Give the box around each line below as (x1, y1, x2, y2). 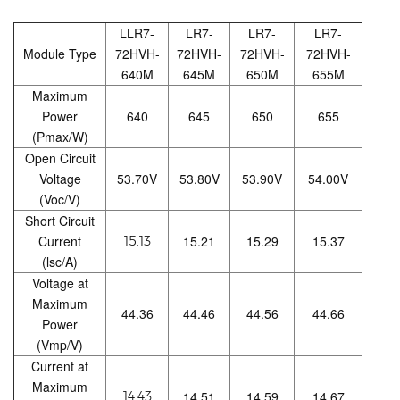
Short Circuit (25, 212, 95, 230)
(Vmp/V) (37, 336, 83, 354)
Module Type (23, 45, 96, 63)
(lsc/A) (42, 253, 78, 271)
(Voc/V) (39, 190, 80, 209)
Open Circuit (24, 149, 96, 168)
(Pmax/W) (31, 128, 88, 146)
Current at (31, 357, 88, 376)
